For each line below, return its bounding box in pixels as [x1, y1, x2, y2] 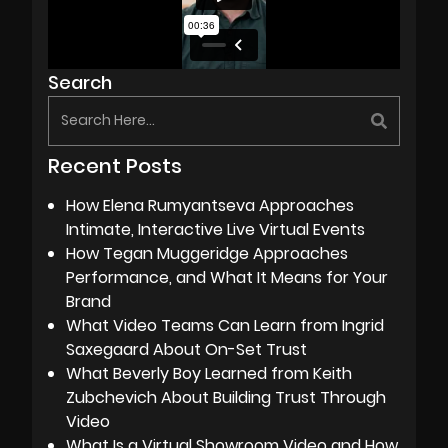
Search [48, 69, 112, 95]
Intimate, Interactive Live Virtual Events [66, 217, 365, 241]
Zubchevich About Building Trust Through [66, 385, 386, 409]
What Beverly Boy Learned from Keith [66, 361, 352, 385]
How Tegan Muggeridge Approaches [66, 241, 348, 265]
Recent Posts [48, 151, 182, 180]
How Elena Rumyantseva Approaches [66, 193, 354, 217]
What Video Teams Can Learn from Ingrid [66, 313, 384, 337]
